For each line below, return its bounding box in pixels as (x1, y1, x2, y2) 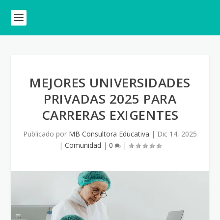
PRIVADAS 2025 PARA (44, 90, 176, 108)
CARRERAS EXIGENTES (41, 106, 179, 124)
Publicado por (23, 129, 69, 138)
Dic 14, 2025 (157, 129, 197, 138)
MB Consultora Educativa (69, 129, 149, 138)
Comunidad (65, 140, 101, 150)
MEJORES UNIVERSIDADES (29, 74, 191, 91)
